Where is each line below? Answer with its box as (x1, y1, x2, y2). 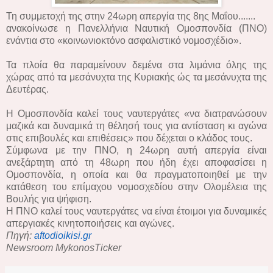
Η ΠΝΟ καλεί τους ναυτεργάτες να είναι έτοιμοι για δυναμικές (6, 205, 267, 216)
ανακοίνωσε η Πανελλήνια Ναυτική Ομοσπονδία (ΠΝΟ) (6, 23, 267, 34)
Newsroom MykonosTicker (6, 242, 121, 253)
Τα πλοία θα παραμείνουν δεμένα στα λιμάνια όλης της (6, 59, 267, 70)
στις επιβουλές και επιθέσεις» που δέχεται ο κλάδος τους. (6, 132, 252, 143)
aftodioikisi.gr (34, 230, 91, 241)
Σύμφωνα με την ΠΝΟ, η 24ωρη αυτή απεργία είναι (6, 144, 267, 155)
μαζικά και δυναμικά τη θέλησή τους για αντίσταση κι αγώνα (6, 120, 267, 131)
